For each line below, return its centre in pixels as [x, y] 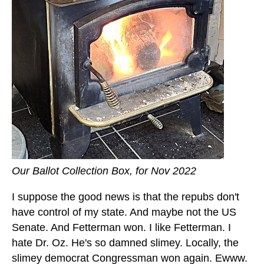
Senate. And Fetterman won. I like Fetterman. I [121, 228]
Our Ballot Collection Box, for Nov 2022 [104, 171]
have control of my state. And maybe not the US [124, 212]
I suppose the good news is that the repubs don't [126, 197]
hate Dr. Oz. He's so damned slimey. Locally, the [125, 243]
